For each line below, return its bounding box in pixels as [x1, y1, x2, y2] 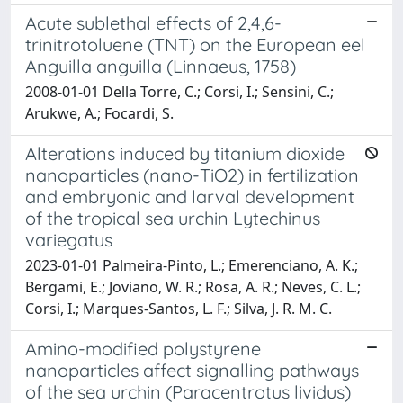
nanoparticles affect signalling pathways [25, 358, 359, 381]
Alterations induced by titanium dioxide [25, 141, 345, 165]
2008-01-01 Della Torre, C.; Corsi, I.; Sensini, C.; [25, 81, 334, 102]
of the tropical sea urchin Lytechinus [25, 206, 320, 229]
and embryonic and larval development [25, 184, 354, 208]
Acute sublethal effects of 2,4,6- [25, 11, 282, 34]
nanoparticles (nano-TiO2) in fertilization [25, 163, 359, 186]
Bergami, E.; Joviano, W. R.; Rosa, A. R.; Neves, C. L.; [25, 276, 361, 297]
